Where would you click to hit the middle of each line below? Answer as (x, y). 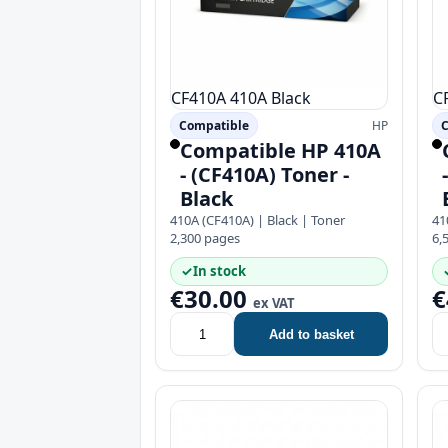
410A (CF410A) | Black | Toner (257, 220)
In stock (219, 271)
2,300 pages (205, 238)
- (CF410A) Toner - (264, 174)
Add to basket (311, 334)
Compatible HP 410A (280, 150)
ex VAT (274, 303)
